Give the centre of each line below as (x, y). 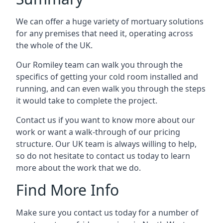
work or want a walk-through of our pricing (98, 132)
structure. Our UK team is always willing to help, (106, 144)
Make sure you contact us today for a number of (107, 212)
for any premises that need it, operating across (105, 33)
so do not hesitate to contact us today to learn (103, 156)
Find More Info (67, 190)
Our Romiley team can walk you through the (99, 64)
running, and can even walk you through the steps (111, 88)
